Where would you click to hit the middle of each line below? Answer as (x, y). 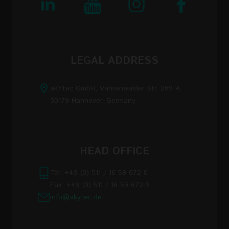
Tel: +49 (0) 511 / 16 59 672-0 (99, 173)
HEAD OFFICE (114, 152)
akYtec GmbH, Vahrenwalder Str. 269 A (115, 88)
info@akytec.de (76, 197)
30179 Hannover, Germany (93, 100)
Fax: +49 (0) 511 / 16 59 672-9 (100, 185)
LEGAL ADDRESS (114, 61)
